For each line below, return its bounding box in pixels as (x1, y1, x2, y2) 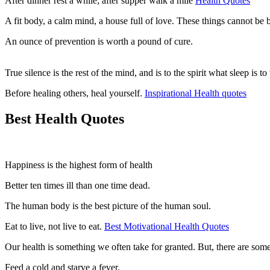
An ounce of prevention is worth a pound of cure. (5, 36, 193, 47)
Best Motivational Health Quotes (104, 221, 229, 231)
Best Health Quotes (5, 110, 124, 127)
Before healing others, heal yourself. (5, 88, 145, 99)
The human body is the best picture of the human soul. (5, 200, 213, 211)
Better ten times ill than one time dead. (5, 180, 150, 190)
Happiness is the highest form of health (5, 159, 155, 170)
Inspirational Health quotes (145, 88, 246, 99)
